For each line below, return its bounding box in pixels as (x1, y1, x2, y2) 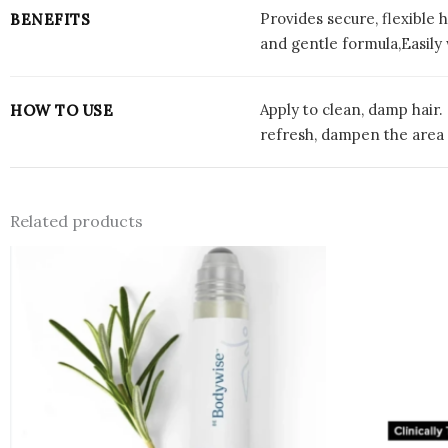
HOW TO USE (10, 100, 113, 120)
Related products (10, 210, 143, 231)
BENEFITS (10, 9, 90, 29)
